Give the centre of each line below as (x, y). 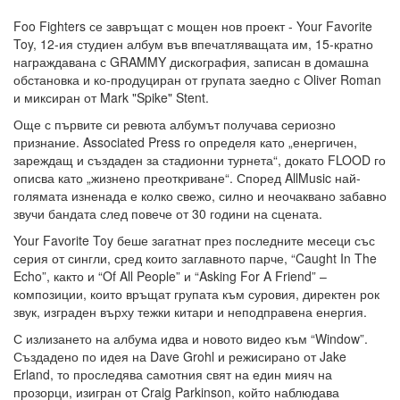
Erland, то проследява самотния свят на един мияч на (173, 375)
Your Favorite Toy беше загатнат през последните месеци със (194, 241)
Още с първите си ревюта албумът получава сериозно (175, 125)
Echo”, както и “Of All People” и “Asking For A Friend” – (170, 276)
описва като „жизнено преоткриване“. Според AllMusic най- (187, 178)
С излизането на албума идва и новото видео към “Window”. (191, 339)
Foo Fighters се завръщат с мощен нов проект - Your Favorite (193, 26)
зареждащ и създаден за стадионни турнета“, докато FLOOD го (200, 160)
